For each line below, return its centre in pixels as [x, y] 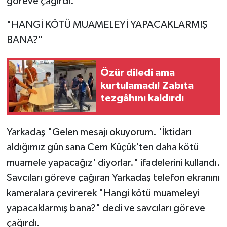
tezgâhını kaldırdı [142, 99]
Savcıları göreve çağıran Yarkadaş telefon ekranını [113, 178]
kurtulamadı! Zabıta [147, 86]
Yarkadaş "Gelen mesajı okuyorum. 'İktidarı [99, 132]
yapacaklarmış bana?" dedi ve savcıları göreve [106, 208]
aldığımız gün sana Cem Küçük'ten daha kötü [102, 147]
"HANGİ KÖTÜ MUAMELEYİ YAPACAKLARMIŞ [107, 25]
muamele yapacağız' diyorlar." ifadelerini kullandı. [113, 162]
